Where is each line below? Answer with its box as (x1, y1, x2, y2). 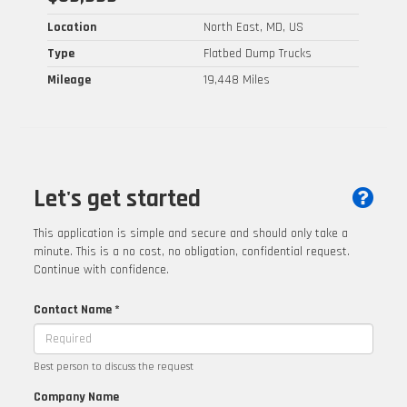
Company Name (34, 388, 120, 405)
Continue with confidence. (34, 261, 170, 278)
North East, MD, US (203, 18, 304, 35)
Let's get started (34, 183, 202, 214)
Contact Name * (34, 301, 121, 318)
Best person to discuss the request (34, 359, 194, 373)
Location (47, 18, 97, 35)
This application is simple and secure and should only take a (34, 224, 349, 242)
